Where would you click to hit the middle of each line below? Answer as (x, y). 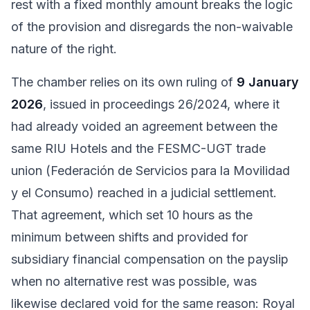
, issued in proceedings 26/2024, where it (161, 104)
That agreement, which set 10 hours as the (132, 215)
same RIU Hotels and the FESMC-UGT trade (138, 148)
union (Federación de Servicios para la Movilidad (151, 171)
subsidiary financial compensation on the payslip (150, 259)
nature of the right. (64, 49)
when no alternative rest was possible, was (134, 281)
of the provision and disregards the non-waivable (152, 27)
